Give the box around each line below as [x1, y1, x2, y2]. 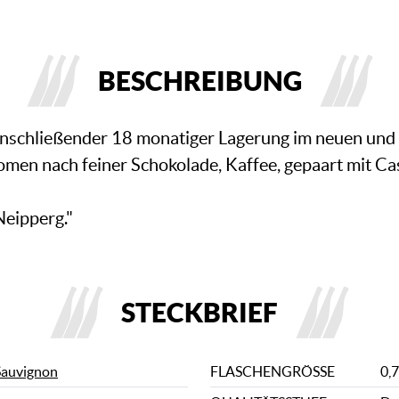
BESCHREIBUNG [97, 64, 302, 96]
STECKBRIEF [121, 296, 278, 328]
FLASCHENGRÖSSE [210, 363, 328, 379]
